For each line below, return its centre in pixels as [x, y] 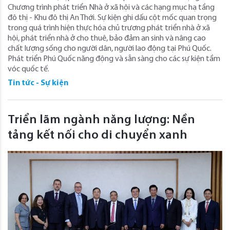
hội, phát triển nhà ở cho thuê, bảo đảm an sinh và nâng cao [107, 39]
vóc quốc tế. [28, 70]
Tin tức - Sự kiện [38, 83]
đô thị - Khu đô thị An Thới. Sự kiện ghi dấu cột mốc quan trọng [112, 18]
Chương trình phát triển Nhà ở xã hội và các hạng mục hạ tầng [111, 8]
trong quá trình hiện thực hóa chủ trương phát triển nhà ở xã [109, 28]
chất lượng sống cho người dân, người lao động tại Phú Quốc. [110, 49]
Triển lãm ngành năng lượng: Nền [101, 120]
